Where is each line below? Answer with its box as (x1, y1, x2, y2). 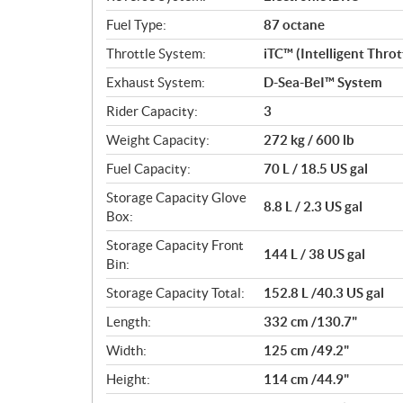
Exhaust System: (106, 74, 205, 90)
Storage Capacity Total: (106, 284, 245, 300)
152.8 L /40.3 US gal (264, 284, 384, 300)
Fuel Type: (106, 16, 166, 32)
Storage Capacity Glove (106, 189, 246, 205)
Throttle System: (106, 45, 206, 61)
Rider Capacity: (106, 103, 198, 119)
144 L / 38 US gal (264, 246, 365, 262)
